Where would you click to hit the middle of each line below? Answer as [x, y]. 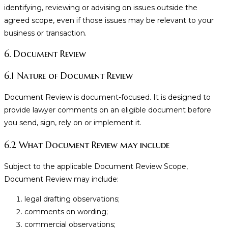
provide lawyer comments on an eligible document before [108, 110]
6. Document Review [45, 54]
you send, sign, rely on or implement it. [73, 123]
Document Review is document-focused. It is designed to [107, 97]
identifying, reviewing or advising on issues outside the [101, 8]
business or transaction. [45, 33]
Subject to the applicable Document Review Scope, [96, 167]
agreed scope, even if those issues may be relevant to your [109, 21]
